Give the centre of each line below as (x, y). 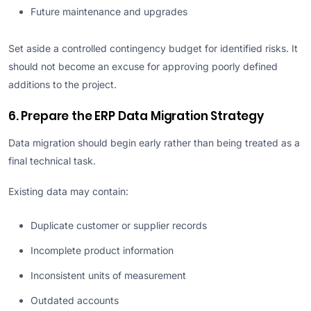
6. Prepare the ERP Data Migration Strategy (136, 116)
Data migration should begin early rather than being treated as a (154, 143)
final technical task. (52, 161)
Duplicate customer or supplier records (119, 225)
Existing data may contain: (68, 191)
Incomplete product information (102, 250)
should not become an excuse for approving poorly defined (143, 67)
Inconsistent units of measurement (108, 275)
